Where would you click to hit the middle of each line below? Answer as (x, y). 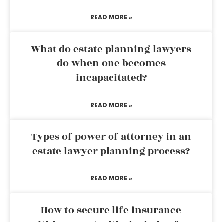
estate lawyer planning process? (111, 151)
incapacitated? (111, 78)
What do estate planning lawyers (111, 49)
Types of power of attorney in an (111, 137)
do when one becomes (111, 63)
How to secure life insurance (111, 210)
